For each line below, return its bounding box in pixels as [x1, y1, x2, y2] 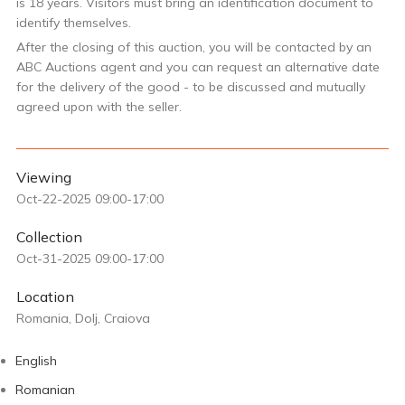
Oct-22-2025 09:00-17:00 [16, 190, 164, 207]
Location [16, 287, 74, 306]
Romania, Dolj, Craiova [16, 309, 150, 326]
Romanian [15, 381, 75, 398]
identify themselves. [16, 14, 131, 31]
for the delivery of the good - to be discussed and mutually [16, 78, 365, 95]
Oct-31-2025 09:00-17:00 [16, 250, 164, 267]
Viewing [16, 167, 71, 186]
